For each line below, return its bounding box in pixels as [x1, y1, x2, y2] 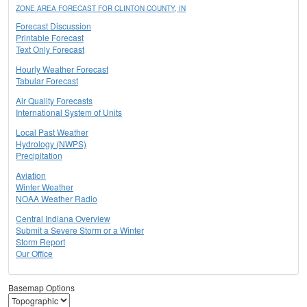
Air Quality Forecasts [16, 95, 93, 107]
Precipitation [16, 149, 62, 162]
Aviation [16, 169, 46, 182]
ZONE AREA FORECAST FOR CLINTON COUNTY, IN [16, 3, 186, 14]
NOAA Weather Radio [16, 193, 97, 205]
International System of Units [16, 106, 122, 119]
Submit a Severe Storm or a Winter [16, 224, 144, 236]
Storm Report [16, 236, 65, 248]
